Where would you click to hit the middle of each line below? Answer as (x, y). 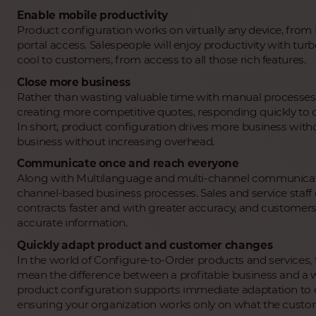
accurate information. (72, 223)
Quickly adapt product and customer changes (145, 245)
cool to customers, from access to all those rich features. (162, 60)
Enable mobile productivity (92, 16)
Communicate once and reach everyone (128, 164)
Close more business (74, 82)
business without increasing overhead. (116, 141)
